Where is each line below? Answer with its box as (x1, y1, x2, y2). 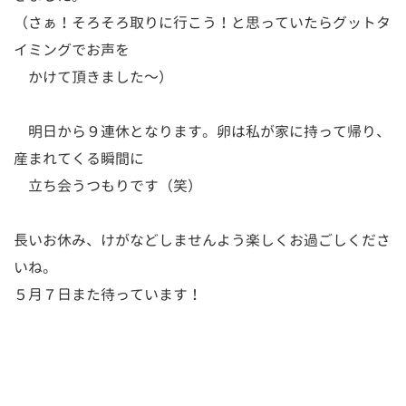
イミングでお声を (14, 39, 130, 60)
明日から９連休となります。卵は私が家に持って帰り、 (14, 121, 391, 141)
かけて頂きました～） (14, 66, 173, 87)
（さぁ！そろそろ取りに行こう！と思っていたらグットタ (14, 12, 391, 33)
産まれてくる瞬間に (14, 148, 144, 169)
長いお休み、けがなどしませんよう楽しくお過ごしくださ (14, 229, 391, 250)
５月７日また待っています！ (14, 284, 202, 304)
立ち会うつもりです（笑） (14, 175, 202, 196)
